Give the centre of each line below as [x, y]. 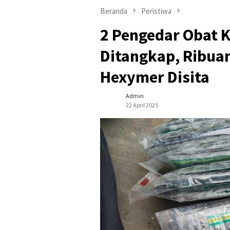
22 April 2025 [142, 105]
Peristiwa [156, 11]
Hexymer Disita [155, 77]
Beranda [114, 11]
